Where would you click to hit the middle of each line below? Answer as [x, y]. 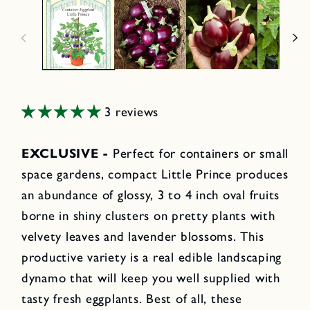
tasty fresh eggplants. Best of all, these [131, 298]
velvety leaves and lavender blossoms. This [143, 236]
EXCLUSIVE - [67, 153]
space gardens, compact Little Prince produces [155, 174]
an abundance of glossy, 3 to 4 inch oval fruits [150, 194]
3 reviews [131, 112]
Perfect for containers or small [200, 153]
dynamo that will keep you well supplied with [151, 277]
